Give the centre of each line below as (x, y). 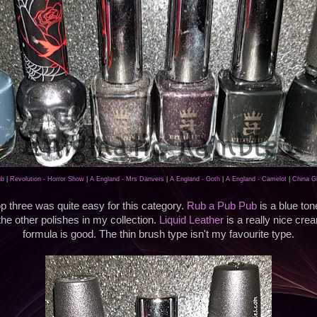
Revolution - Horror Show (47, 179)
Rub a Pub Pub (221, 206)
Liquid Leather (191, 220)
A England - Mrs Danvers (127, 179)
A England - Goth (195, 179)
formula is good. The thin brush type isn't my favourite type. (158, 235)
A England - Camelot (256, 179)
